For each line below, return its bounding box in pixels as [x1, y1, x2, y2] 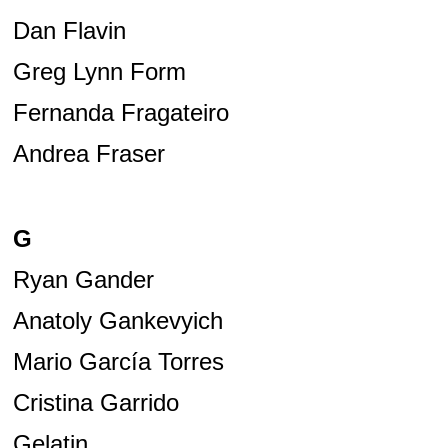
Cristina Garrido [12, 389, 179, 417]
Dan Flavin [12, 17, 126, 45]
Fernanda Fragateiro [12, 99, 229, 127]
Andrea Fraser [12, 140, 165, 168]
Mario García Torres [12, 348, 224, 376]
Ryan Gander [12, 266, 154, 294]
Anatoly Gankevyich [12, 307, 223, 335]
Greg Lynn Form [12, 58, 186, 86]
